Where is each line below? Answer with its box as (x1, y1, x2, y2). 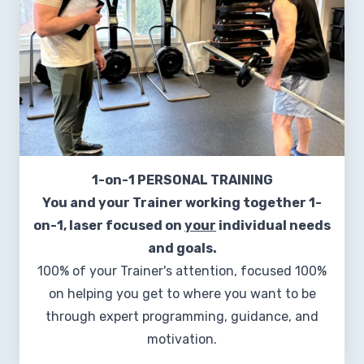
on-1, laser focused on (33, 218, 184, 234)
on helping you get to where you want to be (48, 286, 316, 302)
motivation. (147, 331, 217, 348)
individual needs (216, 218, 331, 234)
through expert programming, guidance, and (45, 309, 318, 325)
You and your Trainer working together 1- (42, 195, 322, 211)
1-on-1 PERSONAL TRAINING (91, 172, 273, 188)
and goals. (147, 240, 217, 257)
